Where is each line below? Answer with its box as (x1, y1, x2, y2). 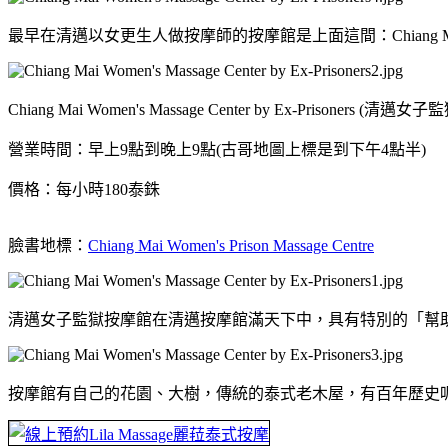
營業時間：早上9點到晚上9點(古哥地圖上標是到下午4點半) (8, 140, 426, 158)
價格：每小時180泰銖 (8, 180, 160, 198)
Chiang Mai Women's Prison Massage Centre (88, 236, 374, 254)
